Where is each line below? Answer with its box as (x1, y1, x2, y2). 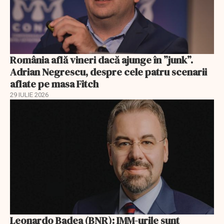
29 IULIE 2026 (10, 91, 48, 99)
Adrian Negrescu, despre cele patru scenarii (10, 65, 207, 79)
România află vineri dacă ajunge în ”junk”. (10, 53, 193, 67)
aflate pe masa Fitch (10, 77, 98, 91)
